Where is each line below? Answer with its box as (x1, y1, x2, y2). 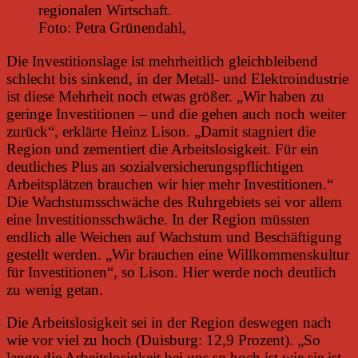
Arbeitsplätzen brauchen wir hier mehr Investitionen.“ (6, 175, 333, 193)
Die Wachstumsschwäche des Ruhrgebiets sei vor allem (6, 193, 342, 210)
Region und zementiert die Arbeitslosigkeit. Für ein (6, 140, 319, 157)
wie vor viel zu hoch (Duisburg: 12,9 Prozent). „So (6, 331, 320, 348)
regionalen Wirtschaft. (38, 2, 172, 19)
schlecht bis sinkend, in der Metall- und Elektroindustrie (6, 70, 348, 87)
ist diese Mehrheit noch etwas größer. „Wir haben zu (6, 87, 324, 105)
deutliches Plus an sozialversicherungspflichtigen (6, 157, 304, 175)
